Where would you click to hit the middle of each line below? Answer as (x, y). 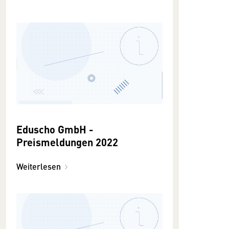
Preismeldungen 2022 (67, 142)
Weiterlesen (39, 167)
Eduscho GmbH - (55, 129)
